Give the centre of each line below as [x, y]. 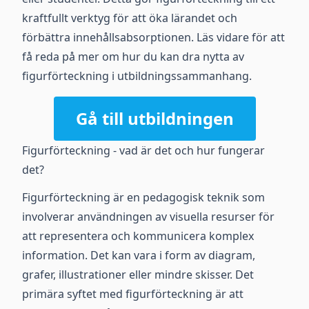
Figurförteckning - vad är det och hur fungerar [143, 150]
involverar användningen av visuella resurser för [148, 217]
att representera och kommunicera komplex [138, 236]
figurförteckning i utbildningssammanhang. [137, 76]
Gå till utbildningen [154, 118]
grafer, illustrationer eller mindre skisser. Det [138, 275]
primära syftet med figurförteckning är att [133, 294]
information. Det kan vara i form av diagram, [139, 255]
